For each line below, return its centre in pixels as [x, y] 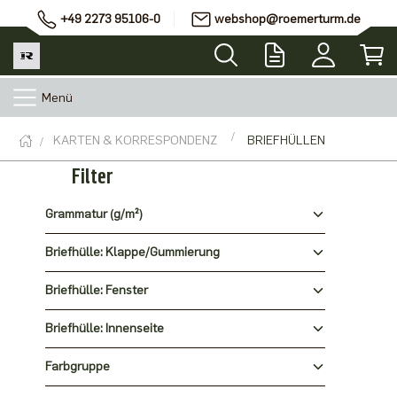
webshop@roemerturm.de [288, 19]
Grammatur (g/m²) [93, 214]
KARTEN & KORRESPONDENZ [135, 140]
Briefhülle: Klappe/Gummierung [132, 252]
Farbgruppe [77, 366]
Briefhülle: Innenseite [104, 328]
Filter [92, 176]
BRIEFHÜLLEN [286, 140]
